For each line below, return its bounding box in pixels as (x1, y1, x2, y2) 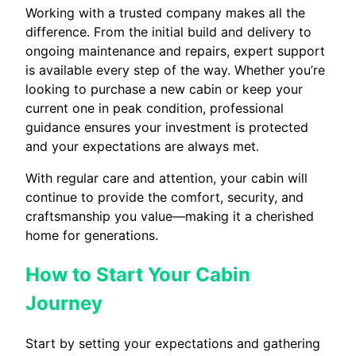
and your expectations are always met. (25, 138, 259, 155)
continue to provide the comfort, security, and (25, 189, 304, 206)
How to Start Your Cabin (25, 263, 250, 287)
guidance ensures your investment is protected (25, 119, 308, 136)
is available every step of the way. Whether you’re (25, 62, 325, 79)
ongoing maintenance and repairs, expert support (25, 43, 325, 60)
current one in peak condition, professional (25, 100, 284, 117)
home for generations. (25, 227, 158, 244)
